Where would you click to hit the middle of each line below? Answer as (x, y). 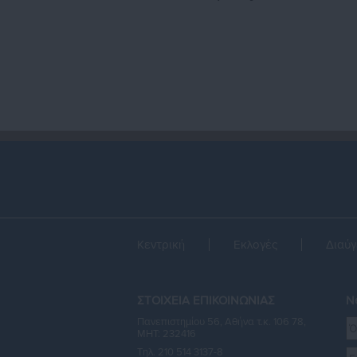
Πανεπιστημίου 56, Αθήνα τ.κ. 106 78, (222, 322)
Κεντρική (161, 244)
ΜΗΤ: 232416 (167, 333)
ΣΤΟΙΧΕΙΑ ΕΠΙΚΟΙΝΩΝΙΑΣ (206, 300)
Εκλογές (255, 244)
